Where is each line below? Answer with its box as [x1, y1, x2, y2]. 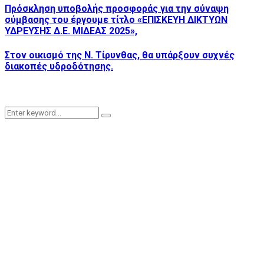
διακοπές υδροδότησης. [5, 60, 113, 72]
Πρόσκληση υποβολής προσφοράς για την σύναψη [5, 3, 229, 15]
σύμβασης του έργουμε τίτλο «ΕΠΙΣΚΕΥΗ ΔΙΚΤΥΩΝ [5, 14, 227, 26]
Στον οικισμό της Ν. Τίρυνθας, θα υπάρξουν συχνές [5, 49, 235, 61]
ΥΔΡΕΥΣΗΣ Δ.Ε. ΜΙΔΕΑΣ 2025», [5, 25, 137, 37]
